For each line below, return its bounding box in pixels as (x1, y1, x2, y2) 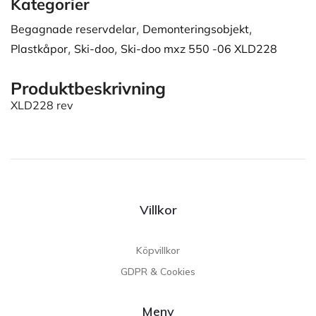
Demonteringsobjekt (142, 21, 249, 36)
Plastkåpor (11, 41, 68, 56)
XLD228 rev (11, 97, 73, 112)
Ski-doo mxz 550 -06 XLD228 (121, 41, 277, 56)
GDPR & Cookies (121, 265, 195, 279)
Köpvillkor (136, 244, 180, 257)
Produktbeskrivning (11, 77, 166, 99)
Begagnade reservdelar (11, 21, 136, 36)
